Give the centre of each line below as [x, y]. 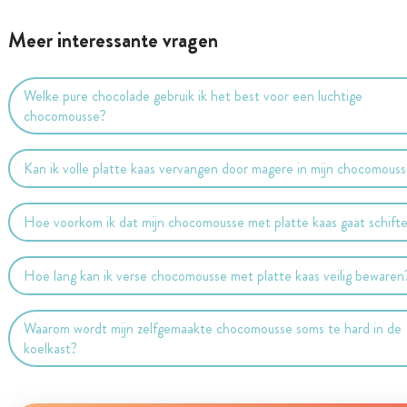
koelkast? [51, 348]
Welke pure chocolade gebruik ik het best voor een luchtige [194, 95]
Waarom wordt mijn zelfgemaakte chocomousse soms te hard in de [213, 328]
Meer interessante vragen [113, 40]
